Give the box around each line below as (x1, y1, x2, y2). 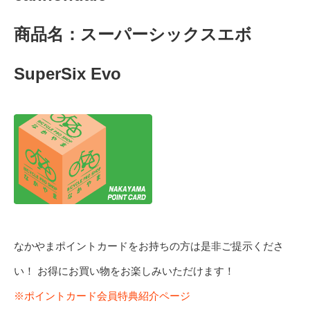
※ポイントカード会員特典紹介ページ (14, 289, 190, 302)
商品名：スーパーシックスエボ (14, 25, 268, 44)
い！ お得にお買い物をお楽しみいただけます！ (14, 264, 235, 277)
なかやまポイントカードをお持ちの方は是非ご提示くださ (14, 239, 284, 252)
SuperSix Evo (14, 64, 121, 84)
